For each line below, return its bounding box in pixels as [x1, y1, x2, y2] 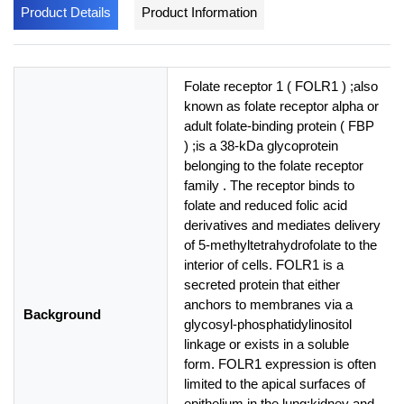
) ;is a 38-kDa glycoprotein [184, 137, 338, 153]
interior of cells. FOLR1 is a [184, 256, 344, 272]
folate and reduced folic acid [184, 197, 347, 213]
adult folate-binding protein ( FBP [184, 117, 374, 133]
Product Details [21, 4, 111, 20]
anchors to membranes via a [184, 296, 353, 312]
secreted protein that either [184, 276, 340, 292]
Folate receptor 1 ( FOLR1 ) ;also [184, 78, 378, 94]
